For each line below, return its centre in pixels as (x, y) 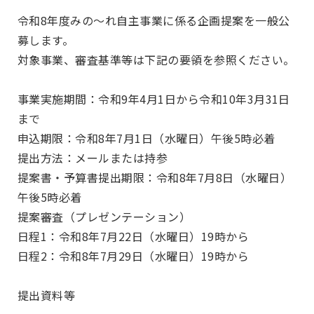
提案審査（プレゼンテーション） (104, 217)
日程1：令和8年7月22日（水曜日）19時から (134, 236)
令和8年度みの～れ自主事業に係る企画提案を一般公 (154, 20)
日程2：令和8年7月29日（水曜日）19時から (134, 256)
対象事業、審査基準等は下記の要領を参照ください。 (156, 60)
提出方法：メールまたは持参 (93, 158)
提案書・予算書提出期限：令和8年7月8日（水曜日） (155, 177)
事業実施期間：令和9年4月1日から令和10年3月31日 (154, 99)
